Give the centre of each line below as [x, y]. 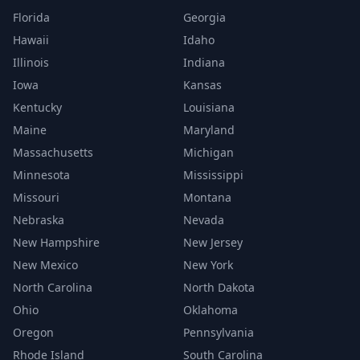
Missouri [36, 197]
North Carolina [53, 287]
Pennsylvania [219, 332]
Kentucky [37, 107]
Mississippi [213, 175]
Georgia [205, 17]
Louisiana [209, 107]
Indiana [204, 62]
